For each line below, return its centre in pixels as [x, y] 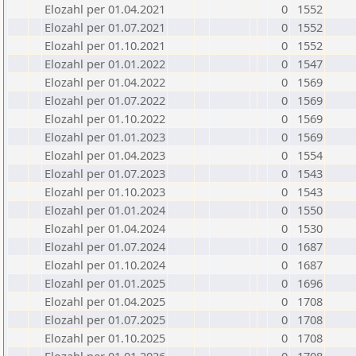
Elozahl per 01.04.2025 [105, 301]
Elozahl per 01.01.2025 [105, 283]
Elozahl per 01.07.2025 [105, 319]
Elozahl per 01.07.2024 [105, 246]
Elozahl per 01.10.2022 [105, 118]
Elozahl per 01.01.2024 [105, 210]
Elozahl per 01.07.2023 [105, 173]
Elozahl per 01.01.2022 [105, 64]
